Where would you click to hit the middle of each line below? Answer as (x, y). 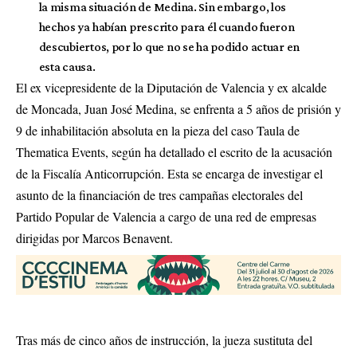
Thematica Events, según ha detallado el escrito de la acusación (174, 152)
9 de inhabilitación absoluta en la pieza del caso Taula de (158, 130)
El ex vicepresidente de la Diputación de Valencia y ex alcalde (171, 87)
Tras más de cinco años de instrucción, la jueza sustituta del (164, 340)
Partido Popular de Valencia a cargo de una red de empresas (166, 216)
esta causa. (67, 67)
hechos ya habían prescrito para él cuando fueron (167, 27)
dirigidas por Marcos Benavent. (94, 238)
